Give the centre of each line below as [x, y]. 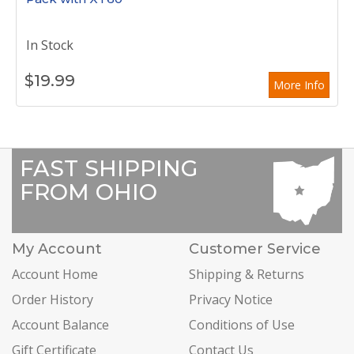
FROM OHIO [88, 192]
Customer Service [255, 249]
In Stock [50, 45]
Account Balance [60, 325]
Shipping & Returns [247, 275]
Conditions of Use [242, 325]
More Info [299, 85]
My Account [57, 249]
